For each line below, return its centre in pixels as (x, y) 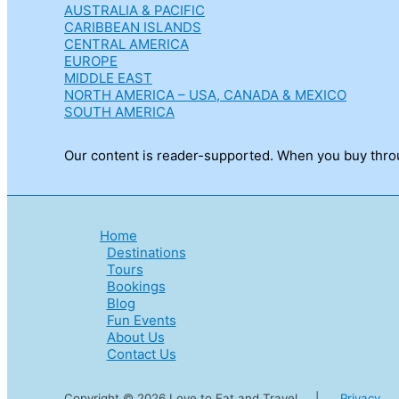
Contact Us (141, 354)
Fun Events (141, 321)
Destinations (146, 253)
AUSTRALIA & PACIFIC (134, 11)
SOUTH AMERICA (119, 112)
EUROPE (91, 61)
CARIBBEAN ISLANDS (133, 28)
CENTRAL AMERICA (126, 45)
